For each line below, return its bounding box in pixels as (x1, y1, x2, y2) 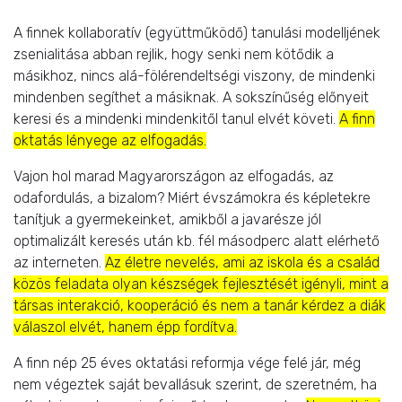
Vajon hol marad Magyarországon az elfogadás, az (13, 167, 334, 185)
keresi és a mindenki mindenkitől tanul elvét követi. (13, 109, 339, 127)
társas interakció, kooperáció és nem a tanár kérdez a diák (13, 296, 386, 314)
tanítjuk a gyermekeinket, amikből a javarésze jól (13, 210, 321, 228)
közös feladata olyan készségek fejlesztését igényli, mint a (13, 275, 389, 293)
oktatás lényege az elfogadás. (13, 131, 206, 149)
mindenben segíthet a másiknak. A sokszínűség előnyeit (13, 88, 369, 106)
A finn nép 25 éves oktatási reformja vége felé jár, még (13, 354, 361, 371)
